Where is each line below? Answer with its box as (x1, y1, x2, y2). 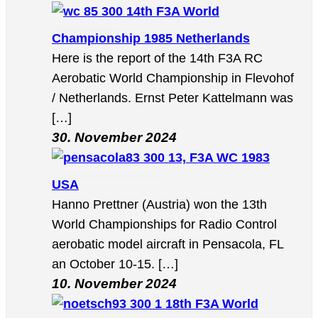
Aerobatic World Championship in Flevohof (52, 71, 294, 86)
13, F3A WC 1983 (168, 150, 270, 165)
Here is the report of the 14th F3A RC (52, 51, 263, 66)
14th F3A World (126, 4, 219, 19)
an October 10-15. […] (52, 257, 178, 272)
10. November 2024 (52, 276, 177, 292)
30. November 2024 (52, 130, 177, 146)
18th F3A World (165, 297, 258, 312)
